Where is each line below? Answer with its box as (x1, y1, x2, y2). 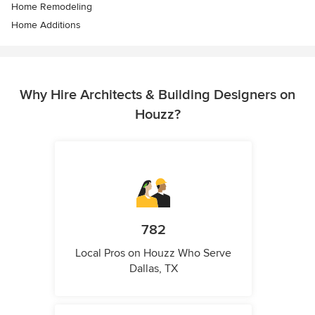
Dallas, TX (129, 262, 178, 276)
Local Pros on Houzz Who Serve (75, 246, 231, 261)
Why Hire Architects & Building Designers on (20, 86, 295, 104)
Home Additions (11, 19, 81, 32)
